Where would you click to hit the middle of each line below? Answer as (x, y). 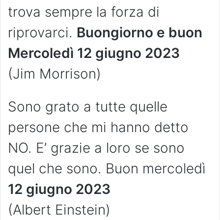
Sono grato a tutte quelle (88, 107)
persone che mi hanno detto (98, 127)
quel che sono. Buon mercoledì (107, 169)
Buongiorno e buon (139, 33)
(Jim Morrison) (55, 74)
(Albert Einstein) (59, 210)
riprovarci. (42, 33)
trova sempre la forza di (84, 12)
